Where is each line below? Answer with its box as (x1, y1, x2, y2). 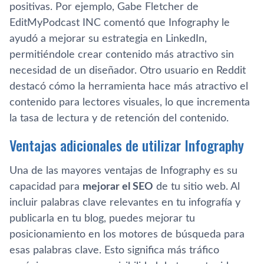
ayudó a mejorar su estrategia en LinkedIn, (9, 33, 207, 44)
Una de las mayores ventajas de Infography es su (9, 165, 237, 176)
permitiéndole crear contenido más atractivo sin (9, 49, 234, 60)
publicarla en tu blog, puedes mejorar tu (9, 213, 195, 224)
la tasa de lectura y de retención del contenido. (9, 113, 229, 124)
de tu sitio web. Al (153, 181, 240, 192)
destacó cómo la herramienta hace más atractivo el (9, 81, 248, 92)
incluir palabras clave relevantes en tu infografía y (9, 197, 240, 208)
